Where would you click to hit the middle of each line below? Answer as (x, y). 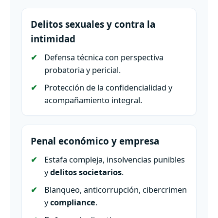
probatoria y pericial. (82, 70)
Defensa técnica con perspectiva (104, 57)
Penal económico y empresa (95, 141)
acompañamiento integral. (93, 100)
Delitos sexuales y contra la (93, 25)
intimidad (53, 39)
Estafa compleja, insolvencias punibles (115, 160)
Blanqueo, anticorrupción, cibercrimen (116, 190)
